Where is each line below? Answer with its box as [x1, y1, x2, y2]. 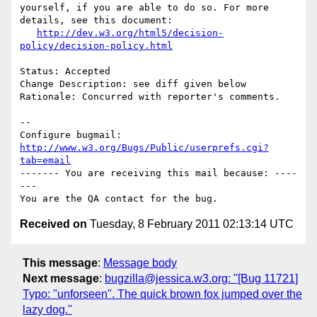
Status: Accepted [20, 66, 110, 77]
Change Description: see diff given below [20, 79, 246, 90]
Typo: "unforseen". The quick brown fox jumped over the [23, 287, 302, 300]
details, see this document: [20, 15, 173, 26]
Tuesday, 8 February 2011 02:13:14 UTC [87, 218, 294, 231]
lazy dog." [23, 303, 72, 316]
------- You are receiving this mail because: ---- [20, 168, 297, 179]
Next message [23, 272, 99, 284]
